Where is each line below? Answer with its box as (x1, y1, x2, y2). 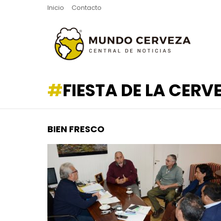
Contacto (72, 3, 102, 12)
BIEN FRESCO (47, 123, 105, 136)
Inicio (47, 3, 64, 12)
